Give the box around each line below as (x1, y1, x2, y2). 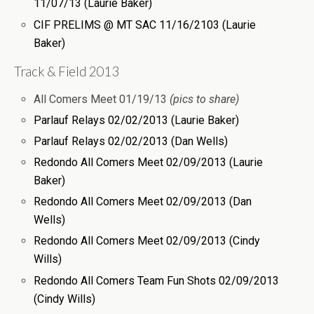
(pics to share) (170, 92, 240, 106)
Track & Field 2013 (14, 63, 119, 79)
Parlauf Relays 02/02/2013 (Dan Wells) (34, 134, 228, 148)
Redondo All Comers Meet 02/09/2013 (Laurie (34, 156, 264, 170)
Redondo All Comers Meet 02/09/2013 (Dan (34, 195, 252, 209)
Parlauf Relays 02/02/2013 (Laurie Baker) (34, 113, 240, 127)
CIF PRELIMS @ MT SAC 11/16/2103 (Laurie (34, 18, 257, 32)
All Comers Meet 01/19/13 (34, 92, 170, 106)
